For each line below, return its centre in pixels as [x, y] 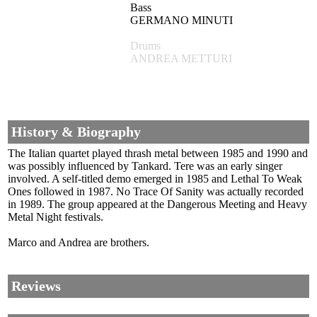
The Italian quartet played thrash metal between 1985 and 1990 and [158, 154]
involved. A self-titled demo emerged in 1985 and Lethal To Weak [155, 179]
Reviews [36, 286]
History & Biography [76, 132]
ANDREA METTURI [181, 59]
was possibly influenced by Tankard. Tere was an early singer [145, 166]
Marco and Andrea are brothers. [79, 243]
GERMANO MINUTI [181, 21]
